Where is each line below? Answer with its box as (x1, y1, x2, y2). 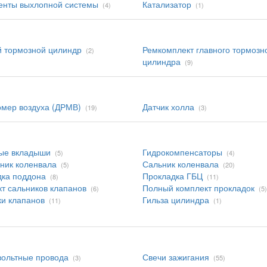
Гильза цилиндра (142, 194, 209, 206)
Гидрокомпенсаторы (142, 146, 222, 158)
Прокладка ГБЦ (142, 170, 203, 182)
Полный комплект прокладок (142, 182, 254, 194)
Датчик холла (142, 101, 194, 113)
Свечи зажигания (142, 251, 209, 263)
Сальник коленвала (142, 158, 219, 170)
